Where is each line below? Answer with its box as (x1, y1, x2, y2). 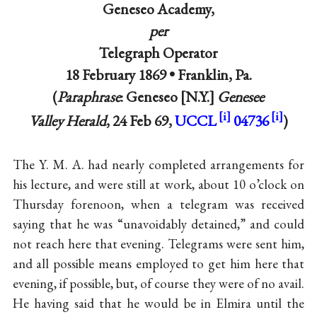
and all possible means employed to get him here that (12, 255, 305, 273)
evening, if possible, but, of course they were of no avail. (12, 275, 305, 293)
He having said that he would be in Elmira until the (12, 294, 305, 313)
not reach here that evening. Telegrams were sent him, (12, 235, 305, 253)
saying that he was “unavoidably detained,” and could (12, 215, 305, 234)
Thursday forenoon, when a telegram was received (12, 195, 305, 214)
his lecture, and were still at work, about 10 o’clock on (12, 175, 305, 194)
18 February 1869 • (64, 64, 178, 84)
